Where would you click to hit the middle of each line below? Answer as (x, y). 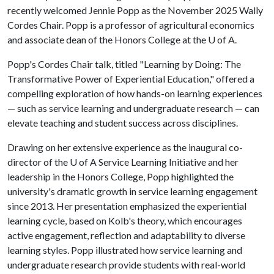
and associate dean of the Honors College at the (108, 39)
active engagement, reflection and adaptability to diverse (126, 235)
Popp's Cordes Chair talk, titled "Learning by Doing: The (124, 64)
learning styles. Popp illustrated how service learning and (125, 250)
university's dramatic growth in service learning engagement (132, 191)
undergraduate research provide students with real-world (126, 264)
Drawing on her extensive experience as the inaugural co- (125, 147)
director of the (39, 161)
